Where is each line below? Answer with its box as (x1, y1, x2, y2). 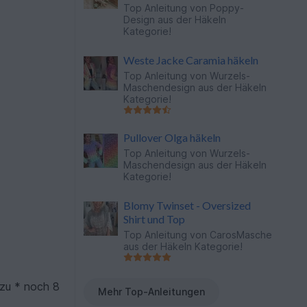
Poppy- (210, 2, 245, 14)
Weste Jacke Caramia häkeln (123, 53, 259, 66)
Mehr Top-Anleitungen (98, 286, 206, 297)
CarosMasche (210, 229, 273, 241)
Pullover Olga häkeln (123, 131, 221, 144)
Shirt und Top (123, 212, 186, 225)
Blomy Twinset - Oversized (123, 199, 251, 212)
